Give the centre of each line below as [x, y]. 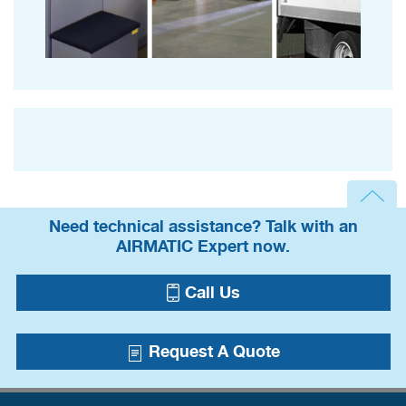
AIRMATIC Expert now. [203, 247]
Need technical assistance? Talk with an [203, 227]
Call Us [212, 293]
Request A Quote [212, 352]
